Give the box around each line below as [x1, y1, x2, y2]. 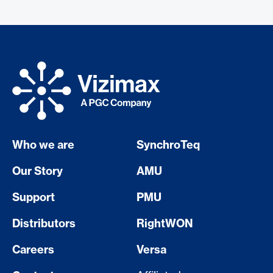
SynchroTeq [136, 140, 200, 151]
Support [12, 192, 55, 204]
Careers [12, 244, 54, 256]
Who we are [12, 140, 74, 151]
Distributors [12, 218, 76, 230]
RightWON [136, 218, 193, 230]
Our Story [12, 166, 63, 177]
